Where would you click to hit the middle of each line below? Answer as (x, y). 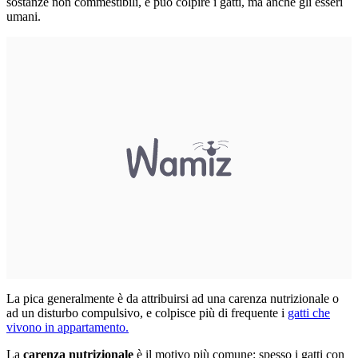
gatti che (309, 312)
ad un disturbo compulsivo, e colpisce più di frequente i (147, 312)
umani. (24, 16)
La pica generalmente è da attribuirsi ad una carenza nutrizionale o (173, 298)
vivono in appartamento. (68, 327)
